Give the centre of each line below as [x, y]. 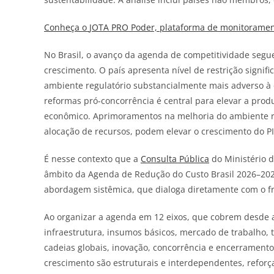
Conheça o [67, 27]
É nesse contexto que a [92, 158]
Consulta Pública [175, 158]
